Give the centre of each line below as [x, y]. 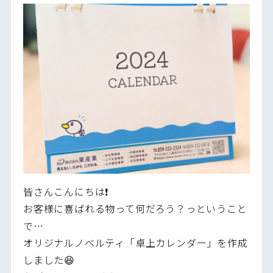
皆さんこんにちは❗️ [66, 191]
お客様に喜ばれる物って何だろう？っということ [135, 208]
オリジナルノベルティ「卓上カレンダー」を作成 [135, 242]
